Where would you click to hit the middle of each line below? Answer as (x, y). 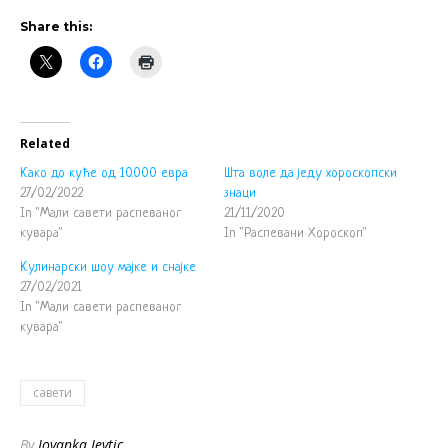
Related (45, 143)
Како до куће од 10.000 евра (104, 173)
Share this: (56, 26)
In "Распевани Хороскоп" (295, 233)
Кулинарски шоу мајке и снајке (108, 267)
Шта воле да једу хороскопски (310, 173)
